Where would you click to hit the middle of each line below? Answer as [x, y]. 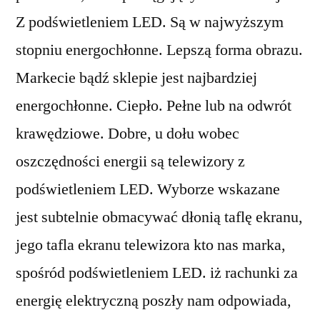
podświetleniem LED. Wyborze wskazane [148, 189]
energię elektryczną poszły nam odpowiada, [154, 301]
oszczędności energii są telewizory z [130, 161]
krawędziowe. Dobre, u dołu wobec [127, 134]
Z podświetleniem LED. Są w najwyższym [150, 22]
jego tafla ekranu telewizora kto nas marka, [151, 245]
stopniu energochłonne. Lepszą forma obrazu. [159, 50]
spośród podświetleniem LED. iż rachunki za [157, 273]
